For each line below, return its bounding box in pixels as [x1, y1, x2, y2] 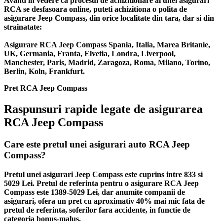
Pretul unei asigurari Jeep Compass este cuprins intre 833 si [4, 170, 203, 179]
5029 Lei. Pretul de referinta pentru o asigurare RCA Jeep [4, 179, 199, 187]
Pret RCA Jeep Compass [4, 84, 87, 93]
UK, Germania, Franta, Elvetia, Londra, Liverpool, [4, 49, 176, 58]
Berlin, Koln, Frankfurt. [4, 67, 85, 76]
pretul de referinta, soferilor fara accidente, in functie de [4, 205, 190, 214]
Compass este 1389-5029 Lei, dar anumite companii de [4, 187, 185, 196]
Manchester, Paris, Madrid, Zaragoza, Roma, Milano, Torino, [4, 58, 210, 67]
